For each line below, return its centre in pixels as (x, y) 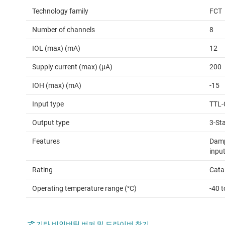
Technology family (60, 11)
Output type (51, 123)
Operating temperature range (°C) (84, 189)
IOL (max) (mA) (56, 48)
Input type (48, 104)
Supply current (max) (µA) (72, 67)
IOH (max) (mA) (57, 86)
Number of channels (64, 30)
